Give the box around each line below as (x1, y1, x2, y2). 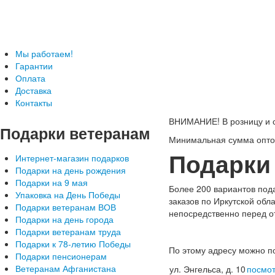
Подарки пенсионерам (15, 250, 107, 262)
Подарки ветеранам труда (15, 225, 121, 238)
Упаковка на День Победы (15, 188, 120, 201)
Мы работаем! (15, 47, 73, 60)
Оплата (15, 72, 45, 84)
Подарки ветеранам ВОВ (15, 201, 116, 213)
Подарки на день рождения (15, 164, 126, 176)
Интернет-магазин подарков (15, 152, 129, 164)
